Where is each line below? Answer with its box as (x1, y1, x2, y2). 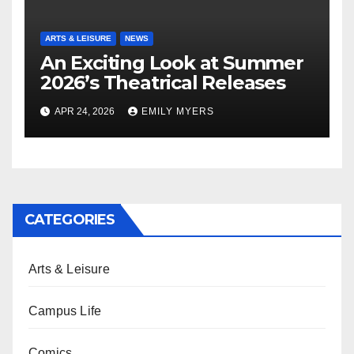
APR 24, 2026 (53, 105, 117, 117)
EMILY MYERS (141, 105, 214, 117)
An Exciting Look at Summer (40, 51, 303, 74)
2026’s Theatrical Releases (40, 70, 285, 94)
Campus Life (28, 303, 102, 318)
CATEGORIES (24, 210, 115, 228)
